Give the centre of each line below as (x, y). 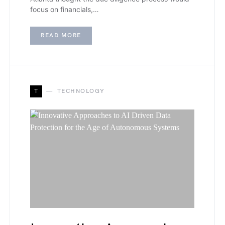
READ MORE (61, 35)
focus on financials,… (65, 9)
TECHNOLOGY (81, 91)
